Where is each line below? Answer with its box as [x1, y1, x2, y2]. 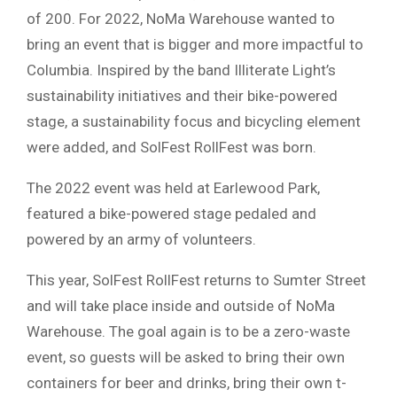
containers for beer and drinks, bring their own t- [27, 374, 346, 393]
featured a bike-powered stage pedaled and [27, 205, 316, 223]
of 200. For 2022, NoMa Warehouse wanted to [27, 10, 335, 28]
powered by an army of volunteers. [27, 230, 256, 249]
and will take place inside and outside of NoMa [27, 297, 335, 315]
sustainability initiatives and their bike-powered [27, 87, 338, 105]
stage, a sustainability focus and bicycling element [27, 113, 361, 131]
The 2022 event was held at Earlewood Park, [27, 179, 320, 198]
